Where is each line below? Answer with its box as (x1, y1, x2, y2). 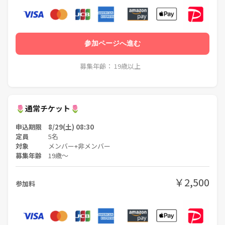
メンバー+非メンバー (48, 141, 110, 151)
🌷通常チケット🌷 (16, 102, 80, 114)
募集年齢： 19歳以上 (80, 61, 141, 71)
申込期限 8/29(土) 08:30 (16, 122, 94, 132)
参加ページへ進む (84, 39, 141, 48)
